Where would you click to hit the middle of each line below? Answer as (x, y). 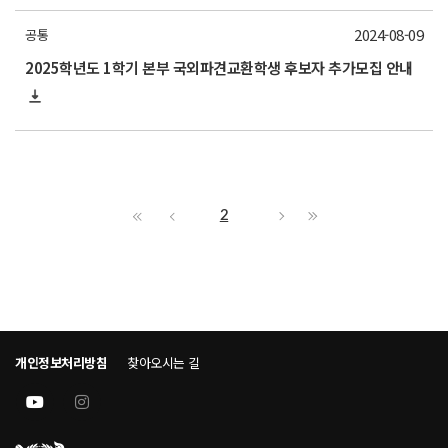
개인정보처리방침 (61, 362)
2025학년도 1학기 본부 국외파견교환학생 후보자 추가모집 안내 (219, 67)
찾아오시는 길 (163, 362)
